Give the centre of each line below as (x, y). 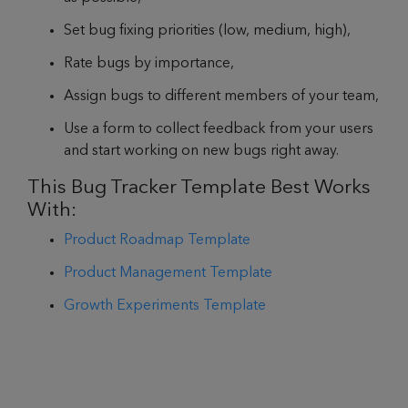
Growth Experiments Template (167, 306)
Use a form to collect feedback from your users (219, 130)
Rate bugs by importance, (149, 64)
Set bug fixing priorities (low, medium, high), (207, 31)
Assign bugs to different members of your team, (221, 97)
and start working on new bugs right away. (203, 152)
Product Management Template (170, 274)
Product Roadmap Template (157, 241)
